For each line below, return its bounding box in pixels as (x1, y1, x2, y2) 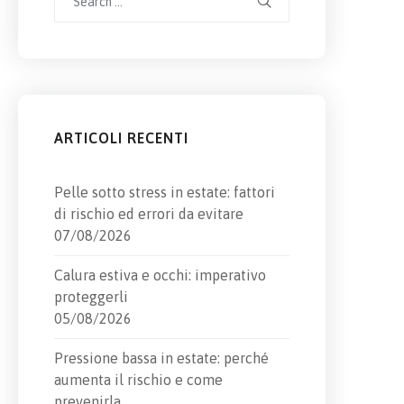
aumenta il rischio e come (54, 372, 223, 388)
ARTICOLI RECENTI (54, 130, 188, 146)
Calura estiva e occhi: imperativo (54, 267, 266, 283)
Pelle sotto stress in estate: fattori (54, 184, 275, 200)
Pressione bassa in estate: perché (54, 350, 269, 366)
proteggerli (54, 289, 128, 305)
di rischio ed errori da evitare (54, 206, 243, 222)
